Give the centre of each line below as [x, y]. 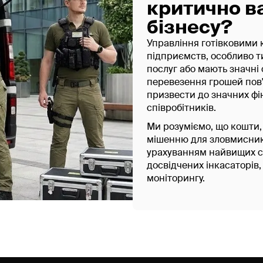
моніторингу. [176, 179]
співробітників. [181, 109]
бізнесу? [190, 28]
